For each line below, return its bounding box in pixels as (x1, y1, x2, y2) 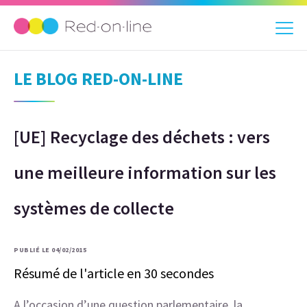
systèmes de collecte (14, 197, 174, 219)
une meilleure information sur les (14, 161, 276, 184)
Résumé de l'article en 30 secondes (14, 265, 214, 282)
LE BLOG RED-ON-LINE (14, 67, 183, 90)
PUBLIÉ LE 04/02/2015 (14, 245, 86, 254)
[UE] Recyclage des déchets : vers (14, 125, 270, 148)
